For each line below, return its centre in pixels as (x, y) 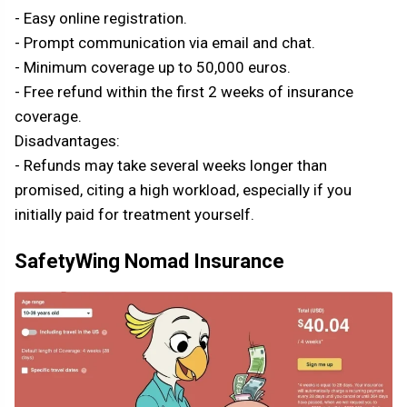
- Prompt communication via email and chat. (165, 43)
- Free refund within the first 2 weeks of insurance (184, 92)
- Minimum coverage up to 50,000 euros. (153, 68)
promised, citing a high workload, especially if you (183, 190)
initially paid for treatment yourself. (134, 215)
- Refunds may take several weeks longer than (171, 166)
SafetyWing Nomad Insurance (149, 262)
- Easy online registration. (101, 19)
